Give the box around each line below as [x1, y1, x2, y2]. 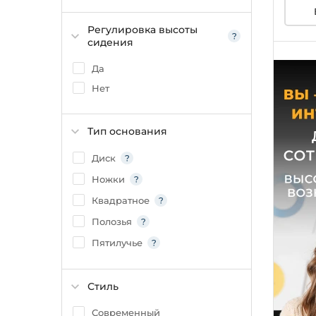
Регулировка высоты [87, 23, 197, 36]
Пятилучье [92, 237, 142, 248]
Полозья [92, 216, 132, 227]
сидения [87, 36, 133, 49]
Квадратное [92, 195, 150, 206]
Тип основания [87, 125, 167, 138]
